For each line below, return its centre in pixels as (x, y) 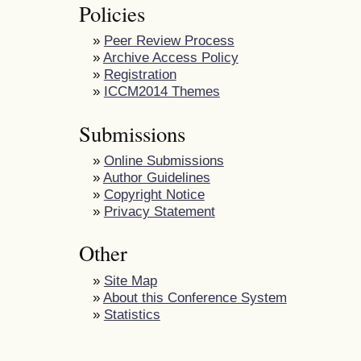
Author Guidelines (156, 177)
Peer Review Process (169, 41)
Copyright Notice (154, 194)
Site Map (130, 280)
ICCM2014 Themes (162, 91)
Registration (140, 75)
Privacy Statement (159, 211)
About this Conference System (195, 297)
